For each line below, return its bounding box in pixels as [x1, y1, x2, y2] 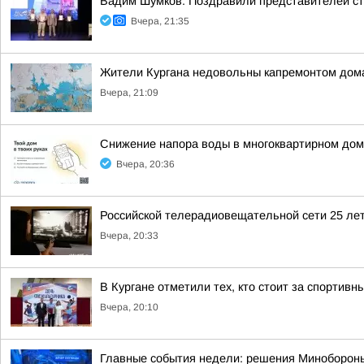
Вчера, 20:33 [100, 230, 158, 241]
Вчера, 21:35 [131, 15, 189, 27]
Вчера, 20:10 [100, 301, 158, 313]
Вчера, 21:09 [100, 87, 158, 98]
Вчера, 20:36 [116, 158, 175, 170]
